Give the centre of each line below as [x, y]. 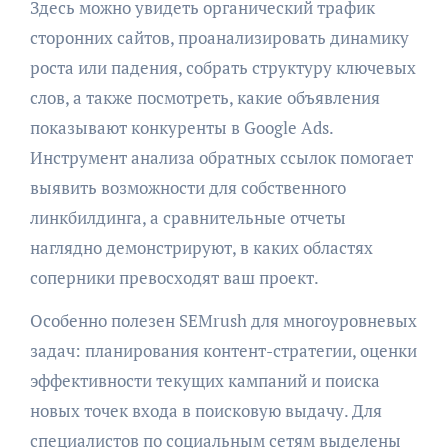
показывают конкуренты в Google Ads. [181, 127]
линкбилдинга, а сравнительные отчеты [187, 217]
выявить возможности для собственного [187, 187]
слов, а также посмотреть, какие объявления [204, 97]
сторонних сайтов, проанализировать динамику [219, 37]
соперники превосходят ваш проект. [174, 277]
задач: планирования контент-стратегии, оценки [223, 350]
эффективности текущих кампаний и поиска [204, 380]
